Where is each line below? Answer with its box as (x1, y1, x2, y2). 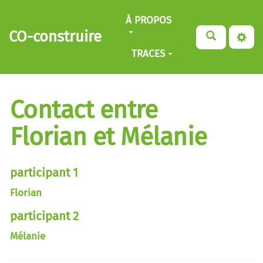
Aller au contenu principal (14, 8, 133, 20)
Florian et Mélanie (10, 122, 207, 152)
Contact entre (10, 95, 158, 125)
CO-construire (9, 28, 102, 46)
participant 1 (10, 165, 78, 180)
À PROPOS (126, 14, 172, 26)
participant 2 (10, 208, 79, 223)
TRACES (131, 47, 165, 60)
